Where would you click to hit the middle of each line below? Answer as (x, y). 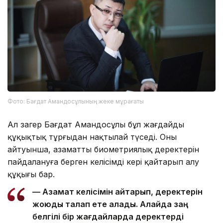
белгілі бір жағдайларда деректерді (108, 217)
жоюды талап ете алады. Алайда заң (110, 204)
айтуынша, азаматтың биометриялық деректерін (103, 150)
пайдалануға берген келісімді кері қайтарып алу (103, 162)
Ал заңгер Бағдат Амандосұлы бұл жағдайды (96, 125)
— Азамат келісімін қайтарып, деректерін (117, 192)
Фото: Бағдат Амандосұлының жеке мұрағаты (76, 102)
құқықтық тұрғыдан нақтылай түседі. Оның (92, 137)
